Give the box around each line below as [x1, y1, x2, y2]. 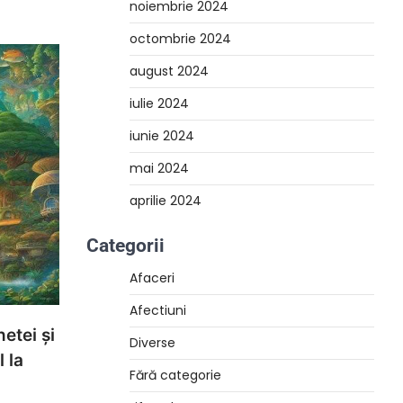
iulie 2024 [130, 94, 189, 112]
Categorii [86, 235, 165, 256]
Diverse [130, 334, 175, 352]
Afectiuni [130, 301, 186, 319]
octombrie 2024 [130, 30, 231, 48]
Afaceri [130, 269, 175, 287]
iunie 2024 [130, 127, 194, 145]
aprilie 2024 [130, 192, 201, 210]
